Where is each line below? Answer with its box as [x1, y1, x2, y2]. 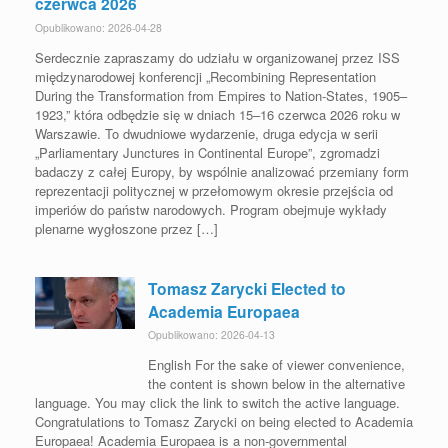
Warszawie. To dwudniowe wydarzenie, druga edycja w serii [35, 123, 378, 143]
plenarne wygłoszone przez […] [35, 218, 218, 238]
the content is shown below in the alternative [148, 374, 405, 394]
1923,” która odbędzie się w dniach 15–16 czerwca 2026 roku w [35, 104, 400, 124]
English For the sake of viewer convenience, [148, 355, 405, 375]
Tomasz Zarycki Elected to [148, 276, 346, 300]
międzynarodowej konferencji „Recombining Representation [35, 66, 376, 86]
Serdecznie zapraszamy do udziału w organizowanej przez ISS [35, 47, 400, 67]
